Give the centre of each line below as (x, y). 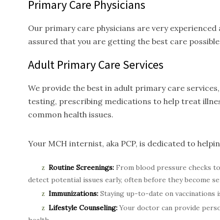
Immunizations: (73, 193)
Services (142, 65)
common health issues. (71, 114)
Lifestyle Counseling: (83, 208)
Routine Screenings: (81, 167)
